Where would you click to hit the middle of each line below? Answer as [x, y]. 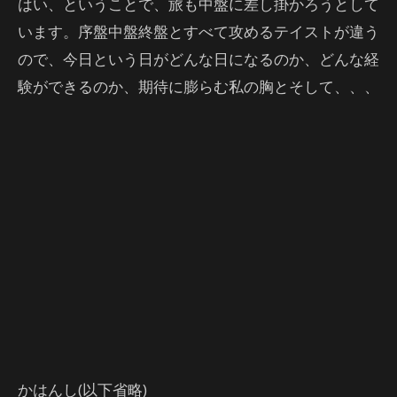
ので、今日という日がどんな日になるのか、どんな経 [198, 58]
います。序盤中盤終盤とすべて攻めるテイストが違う [198, 31]
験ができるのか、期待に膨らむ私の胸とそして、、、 [198, 86]
